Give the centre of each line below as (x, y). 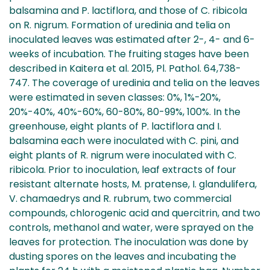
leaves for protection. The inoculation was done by (129, 242)
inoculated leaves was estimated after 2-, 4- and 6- (132, 39)
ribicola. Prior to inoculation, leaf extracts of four (123, 169)
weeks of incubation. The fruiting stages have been (129, 54)
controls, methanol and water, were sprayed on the (131, 227)
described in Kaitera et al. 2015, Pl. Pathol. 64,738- (125, 68)
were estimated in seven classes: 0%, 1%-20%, (115, 97)
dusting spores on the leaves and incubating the (123, 256)
